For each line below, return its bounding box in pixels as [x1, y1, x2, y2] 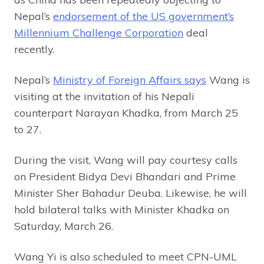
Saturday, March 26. [14, 219, 113, 233]
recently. [14, 42, 55, 56]
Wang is [206, 72, 250, 87]
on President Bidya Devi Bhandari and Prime [14, 169, 236, 183]
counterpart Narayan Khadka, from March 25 [14, 105, 238, 120]
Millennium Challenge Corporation [14, 25, 183, 39]
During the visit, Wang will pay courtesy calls [14, 153, 237, 167]
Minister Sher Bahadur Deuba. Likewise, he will [14, 186, 247, 200]
